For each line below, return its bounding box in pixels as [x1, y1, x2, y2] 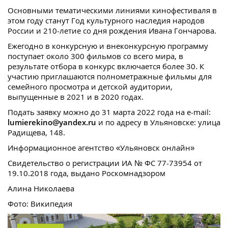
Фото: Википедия [8, 198, 72, 209]
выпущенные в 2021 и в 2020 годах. [8, 92, 144, 102]
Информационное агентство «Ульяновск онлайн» [8, 142, 194, 153]
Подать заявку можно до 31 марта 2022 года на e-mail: [8, 107, 211, 118]
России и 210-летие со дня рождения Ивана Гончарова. [8, 25, 216, 36]
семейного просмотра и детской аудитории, [8, 81, 173, 92]
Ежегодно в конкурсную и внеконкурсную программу [8, 41, 208, 51]
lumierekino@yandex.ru [8, 117, 96, 128]
